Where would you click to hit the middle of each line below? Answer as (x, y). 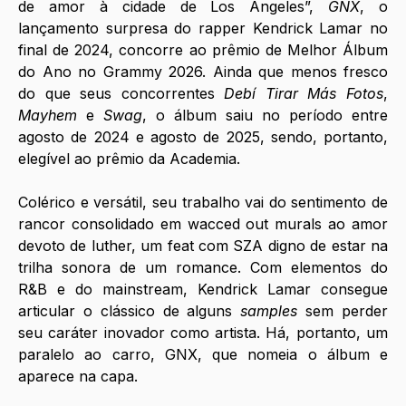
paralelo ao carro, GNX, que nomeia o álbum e (203, 355)
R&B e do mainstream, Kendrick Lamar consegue (203, 290)
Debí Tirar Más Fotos (304, 94)
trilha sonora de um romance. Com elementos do (203, 268)
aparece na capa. (80, 377)
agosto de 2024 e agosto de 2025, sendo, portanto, (203, 137)
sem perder (343, 311)
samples (269, 311)
